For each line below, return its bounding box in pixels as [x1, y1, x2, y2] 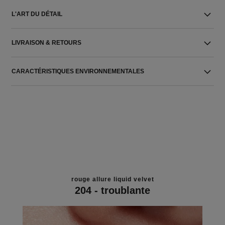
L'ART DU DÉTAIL [12, 11, 63, 18]
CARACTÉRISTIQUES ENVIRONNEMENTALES [12, 68, 145, 75]
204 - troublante [75, 184, 150, 196]
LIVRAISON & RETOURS [12, 39, 82, 46]
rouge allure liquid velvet [71, 175, 154, 183]
